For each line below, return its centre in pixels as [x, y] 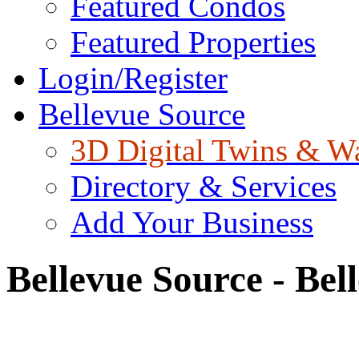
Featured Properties [193, 42]
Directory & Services [204, 186]
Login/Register [133, 78]
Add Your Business [192, 222]
